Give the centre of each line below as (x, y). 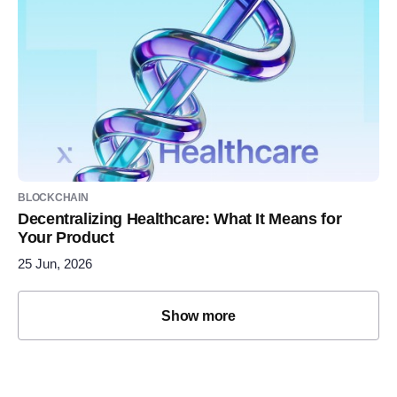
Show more (198, 315)
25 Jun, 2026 (55, 264)
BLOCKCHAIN (53, 198)
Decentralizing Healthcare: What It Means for (180, 219)
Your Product (66, 238)
